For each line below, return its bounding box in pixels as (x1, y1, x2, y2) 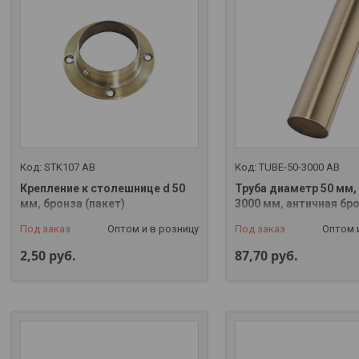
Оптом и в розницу (107, 223, 199, 236)
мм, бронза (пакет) (20, 197, 125, 211)
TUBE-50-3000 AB (258, 161, 340, 174)
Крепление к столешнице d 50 (20, 182, 185, 196)
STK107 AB (44, 161, 95, 174)
